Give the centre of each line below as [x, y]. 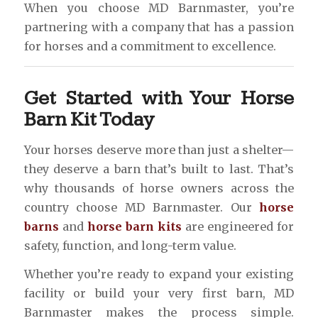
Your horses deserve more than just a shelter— [159, 149]
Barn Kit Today [89, 120]
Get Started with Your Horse [159, 99]
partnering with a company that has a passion [159, 27]
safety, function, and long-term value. [130, 245]
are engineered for [238, 226]
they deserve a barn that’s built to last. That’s [159, 169]
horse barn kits [135, 226]
